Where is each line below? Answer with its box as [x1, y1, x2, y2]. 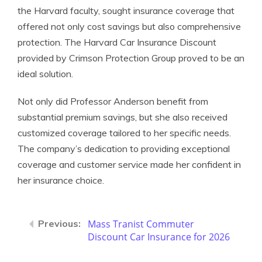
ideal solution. [18, 68, 73, 80]
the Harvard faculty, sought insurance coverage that [18, 5, 235, 16]
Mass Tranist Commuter [88, 218, 194, 230]
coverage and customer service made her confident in [18, 158, 241, 170]
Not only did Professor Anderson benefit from [18, 95, 208, 107]
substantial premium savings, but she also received [18, 111, 227, 123]
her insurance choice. [18, 174, 104, 186]
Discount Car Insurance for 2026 [88, 230, 230, 243]
